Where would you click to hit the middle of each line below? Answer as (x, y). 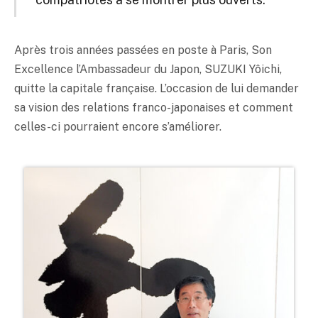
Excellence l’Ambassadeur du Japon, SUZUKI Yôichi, (148, 69)
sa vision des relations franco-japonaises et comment (154, 107)
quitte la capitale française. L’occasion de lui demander (157, 88)
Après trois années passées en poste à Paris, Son (143, 50)
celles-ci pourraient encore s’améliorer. (118, 126)
